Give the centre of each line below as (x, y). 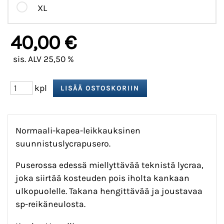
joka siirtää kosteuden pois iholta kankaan (102, 178)
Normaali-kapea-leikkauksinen (78, 130)
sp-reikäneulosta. (50, 204)
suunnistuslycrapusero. (63, 143)
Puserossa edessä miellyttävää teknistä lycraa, (109, 165)
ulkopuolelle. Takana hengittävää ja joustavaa (109, 191)
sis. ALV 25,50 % (43, 59)
